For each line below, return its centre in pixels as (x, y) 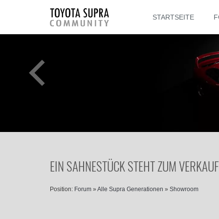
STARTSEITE (173, 17)
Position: (61, 189)
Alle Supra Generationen (130, 189)
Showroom (184, 189)
